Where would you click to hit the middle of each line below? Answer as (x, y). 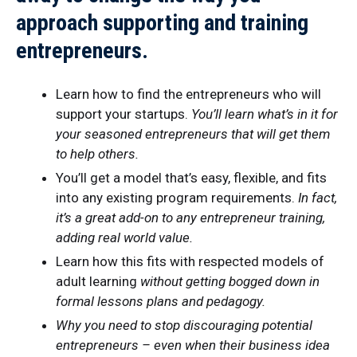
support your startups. (124, 114)
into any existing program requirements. (177, 198)
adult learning (98, 282)
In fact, (318, 198)
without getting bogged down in (230, 282)
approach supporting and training (162, 23)
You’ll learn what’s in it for (265, 114)
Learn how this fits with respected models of (190, 262)
